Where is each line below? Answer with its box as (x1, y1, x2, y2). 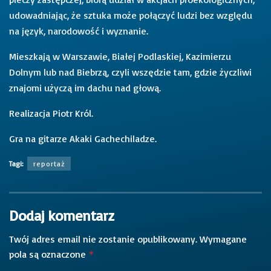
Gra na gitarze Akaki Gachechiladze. (9, 132, 157, 145)
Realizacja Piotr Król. (9, 106, 93, 119)
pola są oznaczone (9, 247, 88, 260)
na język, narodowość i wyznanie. (9, 24, 148, 37)
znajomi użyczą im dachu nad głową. (9, 81, 161, 94)
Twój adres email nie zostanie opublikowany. (9, 232, 197, 245)
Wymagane (200, 232, 247, 245)
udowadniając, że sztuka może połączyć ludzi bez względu (9, 8, 252, 21)
